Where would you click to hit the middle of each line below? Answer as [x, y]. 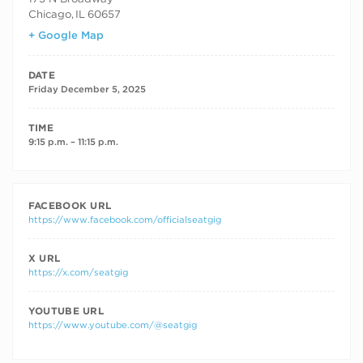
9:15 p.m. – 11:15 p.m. [73, 142]
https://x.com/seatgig [78, 273]
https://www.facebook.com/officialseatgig [124, 220]
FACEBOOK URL [70, 206]
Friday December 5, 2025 [87, 90]
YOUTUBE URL [66, 311]
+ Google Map [66, 35]
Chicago [49, 13]
